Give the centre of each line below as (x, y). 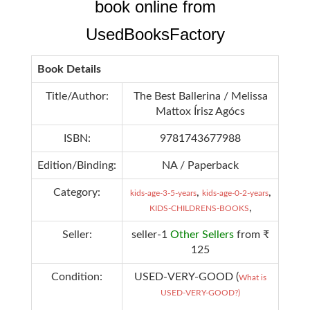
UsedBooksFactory (155, 34)
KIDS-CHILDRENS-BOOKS (199, 208)
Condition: (77, 276)
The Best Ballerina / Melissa (200, 96)
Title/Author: (77, 96)
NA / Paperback (200, 165)
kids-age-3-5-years (163, 193)
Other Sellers (202, 234)
